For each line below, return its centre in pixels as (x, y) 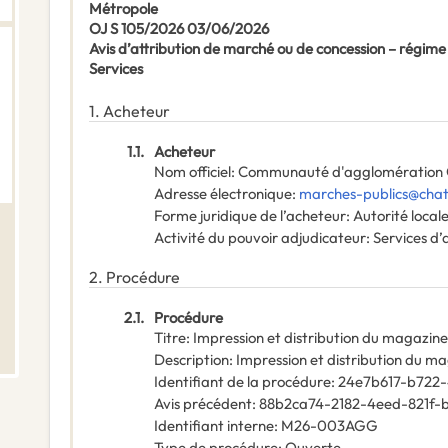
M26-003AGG (329, 426)
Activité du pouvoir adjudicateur (260, 238)
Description (191, 360)
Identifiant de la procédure (242, 382)
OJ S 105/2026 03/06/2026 (179, 29)
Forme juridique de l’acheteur (250, 216)
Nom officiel (192, 172)
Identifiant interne (214, 426)
